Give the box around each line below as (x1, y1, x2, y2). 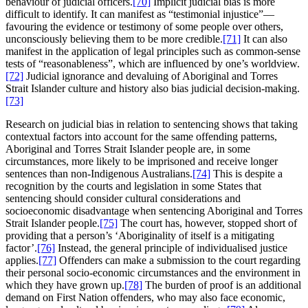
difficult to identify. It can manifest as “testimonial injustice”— (5, 8, 274, 20)
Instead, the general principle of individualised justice (55, 241, 287, 254)
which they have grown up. (5, 278, 124, 291)
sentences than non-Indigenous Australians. (5, 167, 192, 179)
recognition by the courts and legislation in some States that (5, 179, 261, 192)
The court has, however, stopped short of (118, 217, 297, 229)
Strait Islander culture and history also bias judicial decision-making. (5, 82, 300, 94)
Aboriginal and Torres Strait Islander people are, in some (5, 142, 250, 155)
